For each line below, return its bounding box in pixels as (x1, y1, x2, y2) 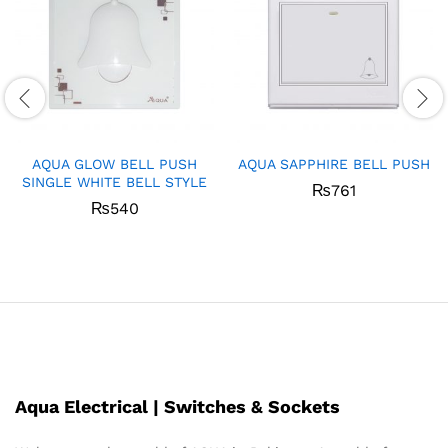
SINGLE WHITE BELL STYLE (22, 173, 207, 190)
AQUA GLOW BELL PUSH (32, 155, 197, 172)
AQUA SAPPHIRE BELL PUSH (237, 155, 430, 172)
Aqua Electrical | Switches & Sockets (15, 396, 340, 418)
